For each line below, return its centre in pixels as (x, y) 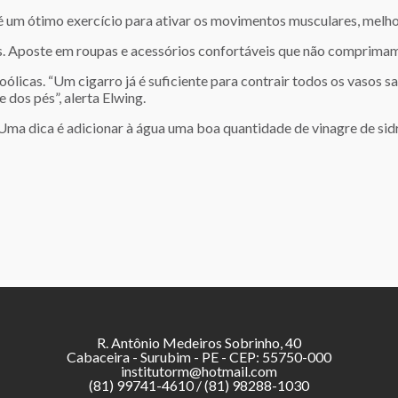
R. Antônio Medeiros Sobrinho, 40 (199, 342)
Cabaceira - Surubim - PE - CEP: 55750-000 (199, 357)
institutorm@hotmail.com (199, 371)
